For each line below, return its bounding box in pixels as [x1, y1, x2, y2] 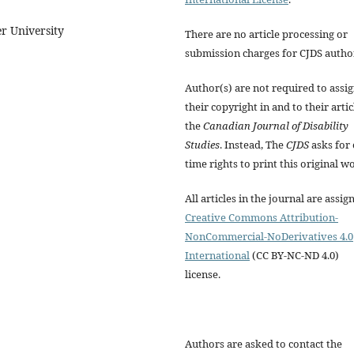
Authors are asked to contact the [185, 336, 342, 351]
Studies [185, 137, 220, 152]
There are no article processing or [185, 26, 348, 41]
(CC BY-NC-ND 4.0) [250, 247, 339, 262]
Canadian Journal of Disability [203, 118, 348, 133]
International [185, 247, 250, 262]
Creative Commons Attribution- [185, 209, 338, 224]
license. [185, 266, 220, 281]
